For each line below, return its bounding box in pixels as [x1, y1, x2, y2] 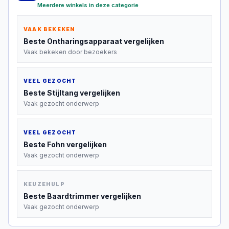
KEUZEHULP [24, 181, 65, 187]
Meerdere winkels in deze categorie [37, 2, 139, 9]
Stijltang [47, 88, 78, 97]
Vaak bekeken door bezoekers [24, 48, 117, 56]
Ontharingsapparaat [47, 37, 122, 45]
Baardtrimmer [47, 192, 99, 200]
